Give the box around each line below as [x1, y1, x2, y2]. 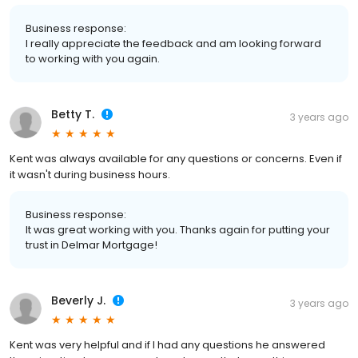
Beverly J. [51, 292, 105, 309]
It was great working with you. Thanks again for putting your [26, 222, 330, 238]
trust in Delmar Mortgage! [26, 237, 157, 253]
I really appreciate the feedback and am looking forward [26, 36, 321, 52]
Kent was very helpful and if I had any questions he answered [10, 337, 325, 353]
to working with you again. [26, 51, 160, 67]
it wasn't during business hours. [10, 167, 170, 183]
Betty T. [51, 106, 94, 123]
